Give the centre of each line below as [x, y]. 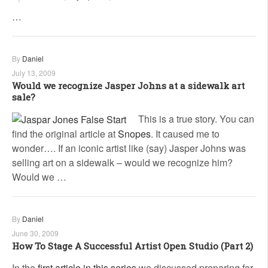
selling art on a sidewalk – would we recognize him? [122, 163]
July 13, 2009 [34, 72]
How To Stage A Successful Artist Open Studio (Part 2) [133, 246]
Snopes [134, 134]
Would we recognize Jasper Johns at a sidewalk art [128, 85]
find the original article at [65, 134]
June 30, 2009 [35, 233]
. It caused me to [185, 134]
